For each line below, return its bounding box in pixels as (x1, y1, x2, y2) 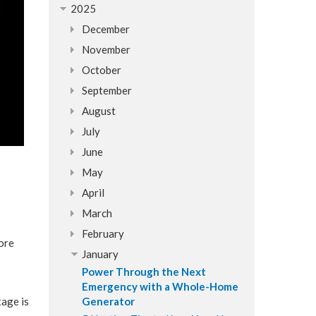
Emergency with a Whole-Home (81, 280, 238, 293)
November (81, 43, 130, 56)
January (81, 248, 119, 260)
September (81, 84, 132, 97)
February (81, 227, 124, 240)
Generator (81, 295, 135, 308)
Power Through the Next (81, 265, 206, 278)
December (81, 23, 130, 35)
